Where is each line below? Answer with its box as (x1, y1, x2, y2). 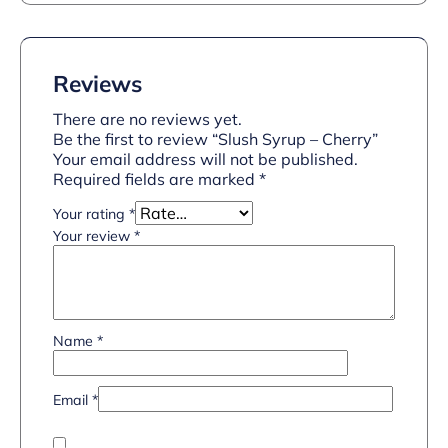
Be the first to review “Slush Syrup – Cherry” (53, 129, 378, 149)
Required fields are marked (53, 169, 259, 189)
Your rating (53, 205, 129, 223)
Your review (53, 227, 134, 245)
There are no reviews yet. (53, 109, 242, 129)
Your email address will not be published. (53, 149, 358, 169)
